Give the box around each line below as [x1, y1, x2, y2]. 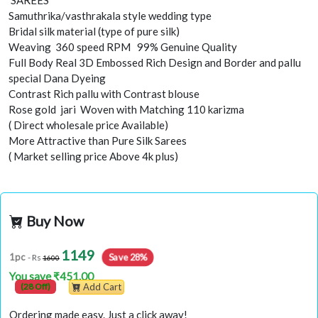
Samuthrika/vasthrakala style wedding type [9, 9, 212, 23]
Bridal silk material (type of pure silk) [9, 25, 180, 38]
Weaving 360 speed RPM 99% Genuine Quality [9, 40, 237, 54]
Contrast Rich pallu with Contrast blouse [9, 87, 199, 101]
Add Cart [82, 281, 121, 293]
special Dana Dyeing [9, 72, 106, 85]
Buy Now [23, 212, 84, 230]
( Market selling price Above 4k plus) [9, 150, 178, 163]
